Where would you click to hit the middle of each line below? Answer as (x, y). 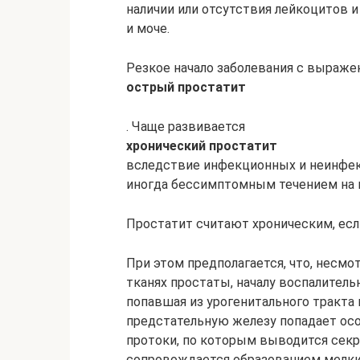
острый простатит (186, 87)
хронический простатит (202, 145)
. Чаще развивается (186, 126)
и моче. (148, 28)
